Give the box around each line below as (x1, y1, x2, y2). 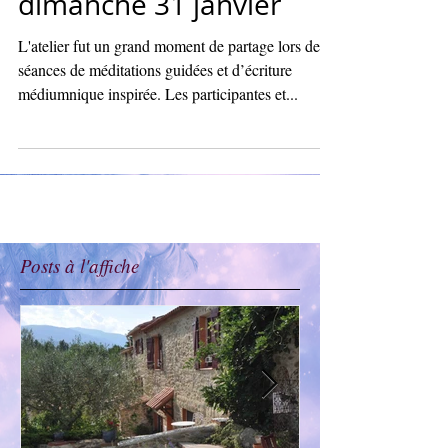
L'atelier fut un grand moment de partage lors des (18, 67, 326, 88)
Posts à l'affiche (20, 285, 139, 310)
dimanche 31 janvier (18, 18, 281, 55)
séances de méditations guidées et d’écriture (18, 91, 292, 112)
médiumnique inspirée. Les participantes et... (18, 115, 298, 136)
